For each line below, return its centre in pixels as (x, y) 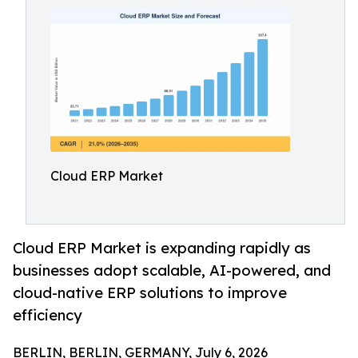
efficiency (48, 315)
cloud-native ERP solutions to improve (150, 293)
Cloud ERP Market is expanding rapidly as (162, 248)
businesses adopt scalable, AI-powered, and (172, 270)
